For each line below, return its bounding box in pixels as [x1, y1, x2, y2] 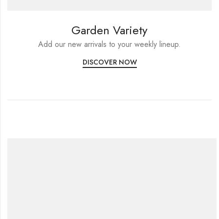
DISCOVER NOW [82, 57, 137, 67]
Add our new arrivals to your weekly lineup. [38, 39, 181, 50]
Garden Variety [71, 22, 148, 39]
